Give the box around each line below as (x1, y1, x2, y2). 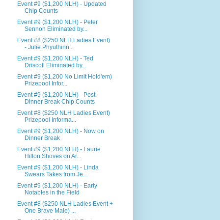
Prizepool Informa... (25, 116, 77, 123)
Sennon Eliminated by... (25, 26, 88, 32)
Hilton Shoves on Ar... (25, 153, 82, 160)
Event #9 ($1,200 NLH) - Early (17, 182, 98, 189)
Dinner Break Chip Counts (25, 98, 95, 105)
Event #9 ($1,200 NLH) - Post (17, 91, 96, 98)
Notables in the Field (25, 189, 80, 196)
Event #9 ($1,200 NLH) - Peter (17, 19, 98, 26)
